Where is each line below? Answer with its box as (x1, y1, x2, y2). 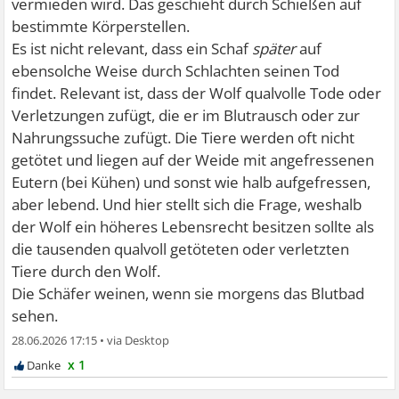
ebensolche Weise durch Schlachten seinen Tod (12, 60, 340, 81)
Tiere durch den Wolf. (12, 260, 161, 281)
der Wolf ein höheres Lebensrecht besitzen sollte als (12, 216, 375, 237)
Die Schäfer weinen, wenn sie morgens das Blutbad (12, 282, 365, 304)
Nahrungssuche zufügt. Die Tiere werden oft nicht (12, 126, 355, 148)
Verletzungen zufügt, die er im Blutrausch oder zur (12, 104, 361, 126)
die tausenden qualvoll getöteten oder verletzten (12, 238, 350, 259)
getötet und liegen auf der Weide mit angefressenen (12, 149, 375, 170)
